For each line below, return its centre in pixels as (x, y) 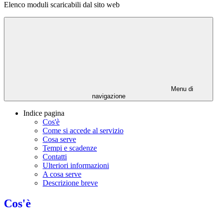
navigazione (108, 96)
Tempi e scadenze (70, 148)
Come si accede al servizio (83, 131)
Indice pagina (44, 113)
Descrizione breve (70, 183)
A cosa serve (62, 174)
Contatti (55, 157)
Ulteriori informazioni (76, 166)
